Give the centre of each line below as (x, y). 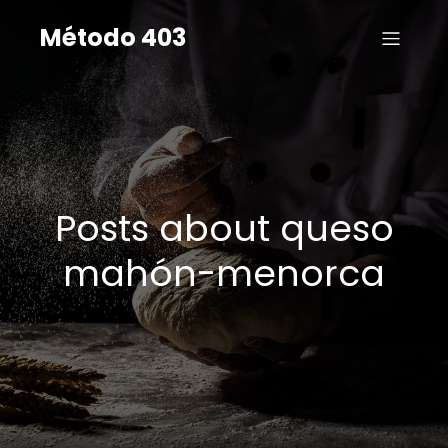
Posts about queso (224, 228)
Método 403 (113, 37)
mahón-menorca (224, 273)
